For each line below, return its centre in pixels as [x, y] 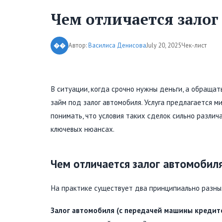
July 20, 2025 [164, 46]
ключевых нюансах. [83, 129]
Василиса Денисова [117, 46]
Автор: [78, 46]
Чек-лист [194, 46]
